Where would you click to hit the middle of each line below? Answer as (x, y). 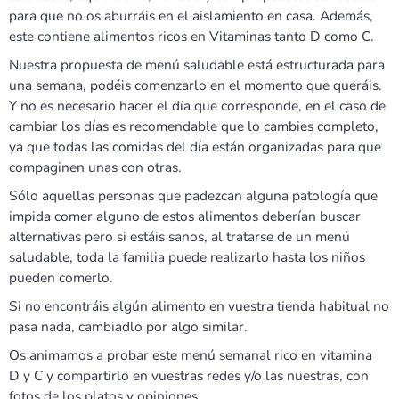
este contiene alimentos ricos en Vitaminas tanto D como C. (191, 37)
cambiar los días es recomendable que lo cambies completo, (194, 126)
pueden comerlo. (61, 278)
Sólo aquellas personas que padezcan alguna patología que (193, 196)
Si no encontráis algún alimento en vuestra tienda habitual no (199, 306)
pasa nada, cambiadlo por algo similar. (128, 327)
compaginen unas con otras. (95, 167)
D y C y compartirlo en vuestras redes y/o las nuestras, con (189, 376)
